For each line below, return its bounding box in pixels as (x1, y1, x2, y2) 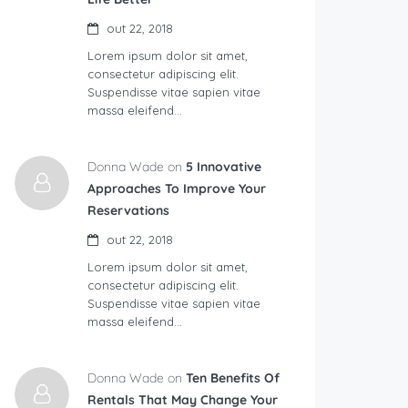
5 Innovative (186, 158, 261, 175)
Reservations (87, 201, 169, 219)
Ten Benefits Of (186, 369, 280, 386)
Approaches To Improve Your (87, 179, 266, 197)
